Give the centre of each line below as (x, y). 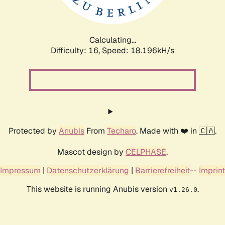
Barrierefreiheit (162, 170)
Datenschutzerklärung (88, 170)
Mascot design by (91, 152)
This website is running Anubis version (98, 189)
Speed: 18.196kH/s (138, 50)
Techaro (122, 131)
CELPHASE (146, 152)
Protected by (34, 131)
